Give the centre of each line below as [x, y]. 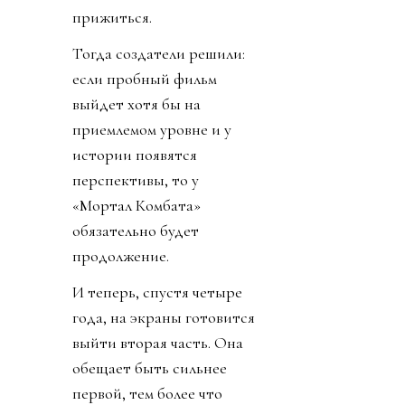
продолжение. [121, 255]
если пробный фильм [145, 78]
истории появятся [135, 154]
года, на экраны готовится [164, 317]
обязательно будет [136, 230]
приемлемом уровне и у [152, 129]
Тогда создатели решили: [159, 53]
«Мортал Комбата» [137, 205]
